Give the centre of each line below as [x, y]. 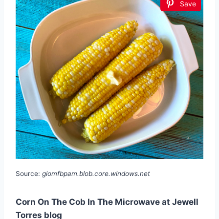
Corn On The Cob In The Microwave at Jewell [107, 202]
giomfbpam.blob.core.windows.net [96, 173]
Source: [29, 173]
